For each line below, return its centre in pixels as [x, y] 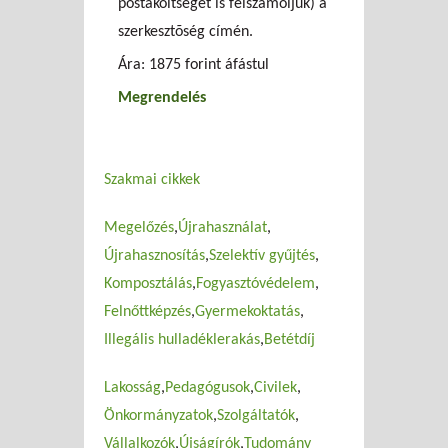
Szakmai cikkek [152, 179]
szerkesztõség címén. [185, 31]
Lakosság [132, 387]
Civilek [275, 387]
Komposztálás [148, 283]
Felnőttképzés [147, 311]
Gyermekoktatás [247, 311]
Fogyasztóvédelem [255, 283]
